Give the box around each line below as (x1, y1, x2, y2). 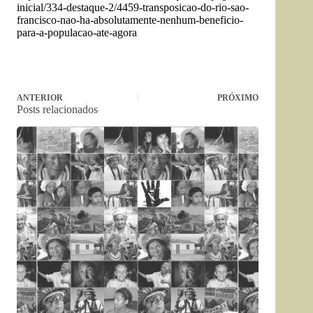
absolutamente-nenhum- (94, 14, 199, 26)
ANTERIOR (17, 93, 63, 103)
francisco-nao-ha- (17, 14, 94, 26)
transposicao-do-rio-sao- (143, 1, 249, 13)
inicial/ (17, 1, 46, 13)
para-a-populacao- (17, 27, 96, 38)
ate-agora (96, 27, 137, 38)
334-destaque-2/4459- (46, 1, 143, 13)
